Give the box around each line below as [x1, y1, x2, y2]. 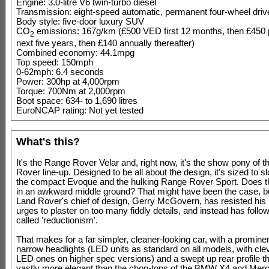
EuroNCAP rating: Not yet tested [16, 105, 144, 115]
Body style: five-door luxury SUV [16, 17, 144, 26]
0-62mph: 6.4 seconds [16, 67, 104, 77]
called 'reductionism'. [16, 215, 98, 225]
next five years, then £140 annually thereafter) [16, 38, 195, 48]
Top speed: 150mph [16, 57, 93, 67]
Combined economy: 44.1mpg [16, 47, 134, 58]
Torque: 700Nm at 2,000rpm [16, 86, 125, 96]
